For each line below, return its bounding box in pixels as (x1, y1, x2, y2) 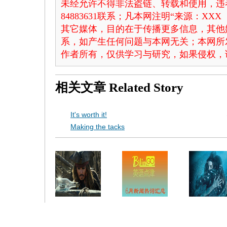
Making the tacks (70, 123, 125, 131)
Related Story (109, 81, 183, 94)
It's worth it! (70, 110, 107, 119)
